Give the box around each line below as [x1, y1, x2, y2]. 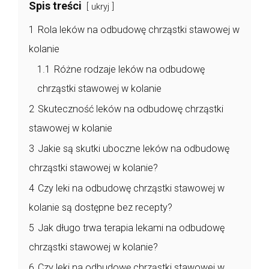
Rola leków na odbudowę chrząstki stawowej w [38, 23, 240, 35]
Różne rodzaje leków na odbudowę [54, 63, 205, 75]
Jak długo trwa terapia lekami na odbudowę [38, 222, 225, 234]
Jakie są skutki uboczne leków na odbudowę [38, 142, 229, 154]
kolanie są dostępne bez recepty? [29, 201, 172, 213]
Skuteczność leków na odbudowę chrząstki [38, 103, 223, 115]
